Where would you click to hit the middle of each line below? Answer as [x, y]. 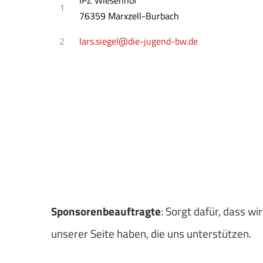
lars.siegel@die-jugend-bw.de [139, 41]
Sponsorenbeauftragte [106, 211]
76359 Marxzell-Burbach [129, 16]
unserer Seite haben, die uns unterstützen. [151, 234]
